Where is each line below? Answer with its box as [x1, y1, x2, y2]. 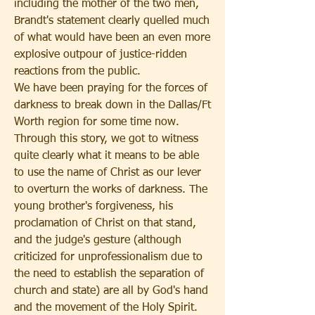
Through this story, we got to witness [14, 134, 198, 145]
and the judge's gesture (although [14, 235, 181, 246]
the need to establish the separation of [14, 269, 204, 280]
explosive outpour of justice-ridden [14, 49, 187, 60]
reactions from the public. [14, 66, 144, 77]
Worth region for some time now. [14, 117, 179, 128]
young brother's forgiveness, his [14, 201, 173, 212]
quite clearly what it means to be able [14, 150, 199, 162]
